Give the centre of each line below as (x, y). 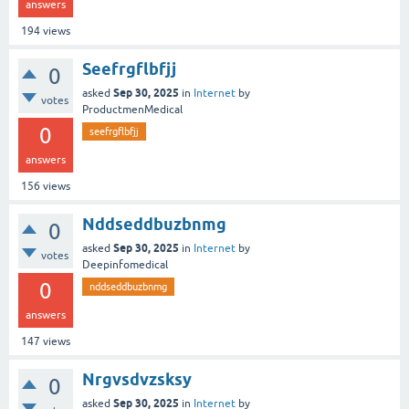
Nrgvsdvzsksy (137, 379)
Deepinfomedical (125, 264)
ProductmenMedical (132, 109)
